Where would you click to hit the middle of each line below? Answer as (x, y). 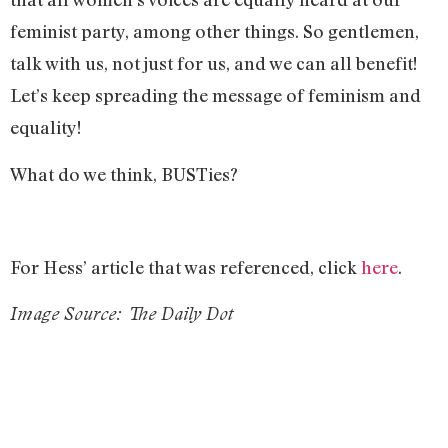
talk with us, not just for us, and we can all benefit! (213, 63)
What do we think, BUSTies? (124, 173)
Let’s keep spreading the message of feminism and (215, 95)
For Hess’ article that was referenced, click (185, 266)
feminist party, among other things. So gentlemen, (214, 31)
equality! (47, 127)
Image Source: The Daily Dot (121, 313)
